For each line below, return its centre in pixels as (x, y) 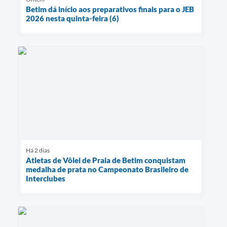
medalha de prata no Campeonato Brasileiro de (107, 169)
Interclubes (46, 178)
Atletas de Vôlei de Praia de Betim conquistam (106, 160)
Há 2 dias (38, 150)
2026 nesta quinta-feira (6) (72, 18)
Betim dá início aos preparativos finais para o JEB (110, 9)
